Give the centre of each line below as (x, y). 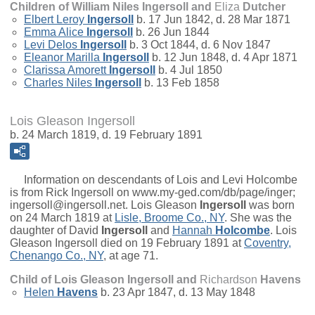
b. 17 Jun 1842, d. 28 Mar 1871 (212, 20)
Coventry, (268, 243)
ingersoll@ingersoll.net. (70, 205)
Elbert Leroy (54, 20)
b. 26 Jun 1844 (171, 32)
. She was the (258, 218)
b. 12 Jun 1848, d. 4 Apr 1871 (223, 58)
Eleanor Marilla (62, 58)
